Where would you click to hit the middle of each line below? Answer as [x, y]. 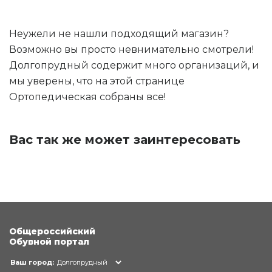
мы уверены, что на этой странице [97, 81]
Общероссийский [52, 231]
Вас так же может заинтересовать [125, 139]
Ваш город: [32, 262]
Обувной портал [49, 241]
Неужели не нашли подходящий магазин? [119, 33]
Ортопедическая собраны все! [87, 97]
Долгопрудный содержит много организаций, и [134, 65]
